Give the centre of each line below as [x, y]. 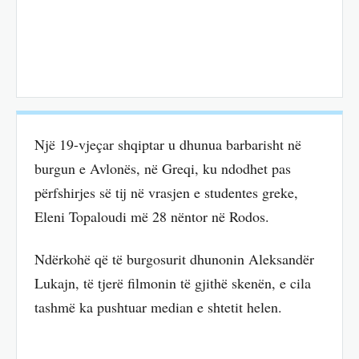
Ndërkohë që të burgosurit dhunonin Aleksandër [174, 258]
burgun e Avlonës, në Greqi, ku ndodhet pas [163, 169]
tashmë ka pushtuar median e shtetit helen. [158, 307]
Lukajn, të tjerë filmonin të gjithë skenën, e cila [173, 282]
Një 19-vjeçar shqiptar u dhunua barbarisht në [168, 145]
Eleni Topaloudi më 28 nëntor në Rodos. [152, 217]
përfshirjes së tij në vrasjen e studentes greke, [166, 193]
